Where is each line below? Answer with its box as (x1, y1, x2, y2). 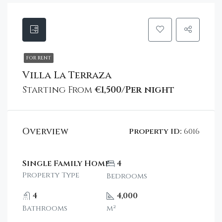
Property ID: (129, 126, 182, 137)
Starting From (22, 83, 95, 96)
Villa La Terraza (22, 68, 111, 82)
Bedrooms (107, 170, 148, 181)
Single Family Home (22, 158, 110, 169)
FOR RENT (26, 54, 51, 61)
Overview (22, 125, 68, 138)
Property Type (22, 169, 79, 180)
